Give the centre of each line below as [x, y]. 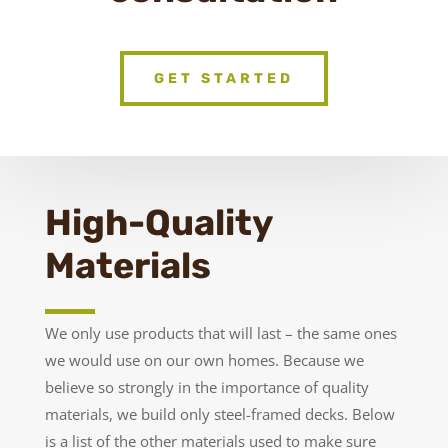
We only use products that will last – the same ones [220, 333]
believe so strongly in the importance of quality [206, 387]
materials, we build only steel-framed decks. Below [219, 414]
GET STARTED [223, 79]
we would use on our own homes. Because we [204, 360]
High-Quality [158, 223]
